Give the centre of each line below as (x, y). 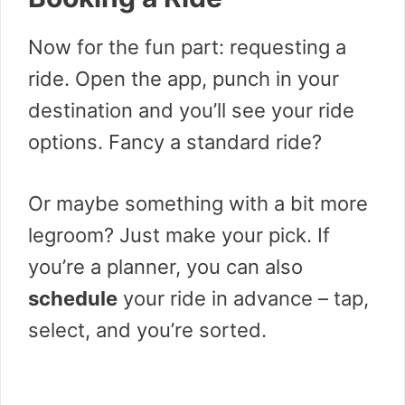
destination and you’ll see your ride (191, 111)
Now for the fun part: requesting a (187, 47)
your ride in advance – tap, (243, 299)
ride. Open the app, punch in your (184, 79)
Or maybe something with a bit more (198, 204)
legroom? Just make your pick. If (179, 235)
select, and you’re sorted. (147, 330)
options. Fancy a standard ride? (175, 142)
